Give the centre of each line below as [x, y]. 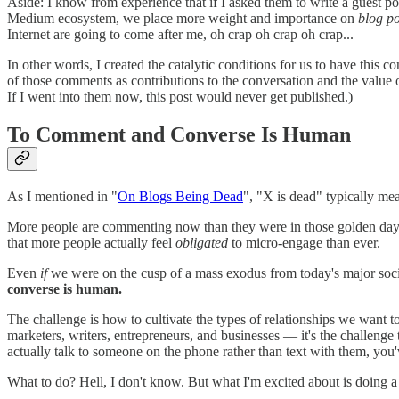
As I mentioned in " [62, 197]
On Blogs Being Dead [180, 197]
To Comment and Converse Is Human [179, 135]
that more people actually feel [91, 243]
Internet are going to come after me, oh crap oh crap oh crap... [180, 35]
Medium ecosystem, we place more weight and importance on [183, 19]
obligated [202, 243]
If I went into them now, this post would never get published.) [180, 97]
